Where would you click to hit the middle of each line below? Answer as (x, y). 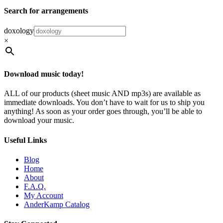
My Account (44, 195)
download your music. (39, 120)
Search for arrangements (46, 10)
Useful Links (25, 140)
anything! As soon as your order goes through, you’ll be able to (103, 111)
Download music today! (44, 74)
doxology (19, 30)
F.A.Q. (35, 186)
